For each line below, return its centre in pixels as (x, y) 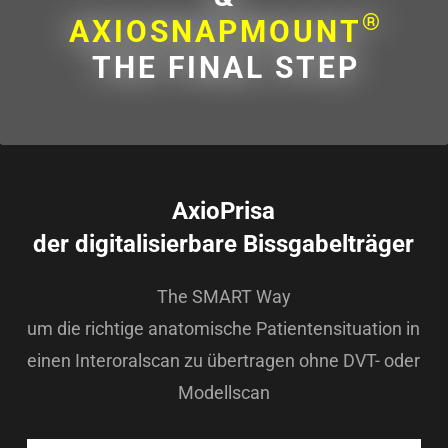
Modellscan (223, 393)
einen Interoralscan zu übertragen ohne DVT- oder (224, 361)
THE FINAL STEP (225, 67)
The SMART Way (223, 297)
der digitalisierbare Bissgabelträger (224, 244)
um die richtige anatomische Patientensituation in (224, 329)
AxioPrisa (224, 211)
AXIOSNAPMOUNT (215, 31)
